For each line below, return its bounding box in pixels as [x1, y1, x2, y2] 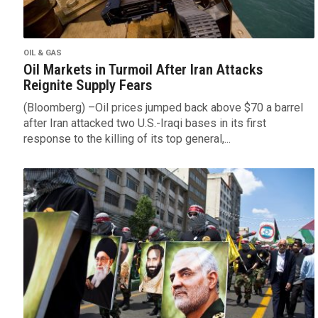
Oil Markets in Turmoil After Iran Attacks [23, 61, 263, 79]
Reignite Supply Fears [23, 77, 152, 94]
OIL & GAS [23, 48, 62, 58]
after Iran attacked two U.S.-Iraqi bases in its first [23, 116, 266, 131]
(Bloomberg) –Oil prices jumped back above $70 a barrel [23, 101, 303, 115]
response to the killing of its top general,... [23, 132, 231, 146]
